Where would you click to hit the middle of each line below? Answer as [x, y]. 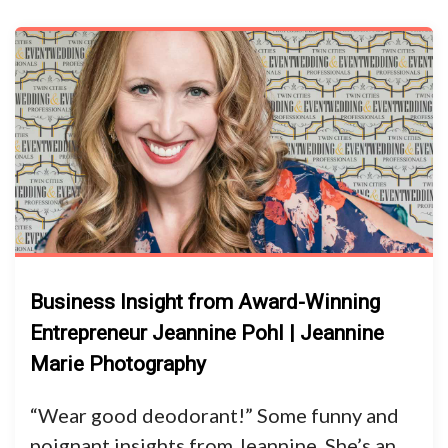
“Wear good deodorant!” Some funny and [214, 415]
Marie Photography [118, 364]
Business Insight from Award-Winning [205, 302]
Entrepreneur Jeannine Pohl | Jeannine [207, 333]
